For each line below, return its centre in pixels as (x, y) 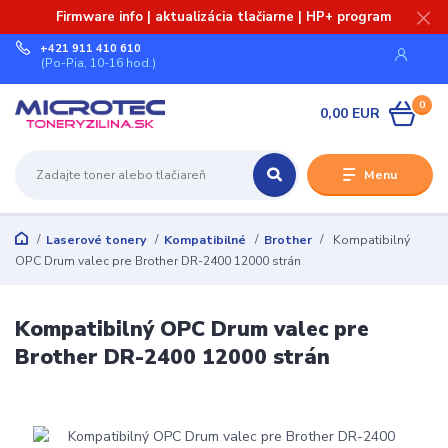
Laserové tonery (95, 240)
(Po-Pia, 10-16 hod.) (99, 62)
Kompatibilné (204, 240)
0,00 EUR (350, 113)
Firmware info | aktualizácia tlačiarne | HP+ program (224, 16)
